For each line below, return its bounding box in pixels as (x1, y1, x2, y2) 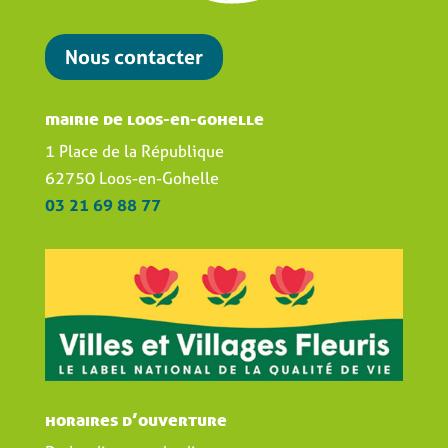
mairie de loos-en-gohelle (44, 106, 264, 130)
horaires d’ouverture (44, 408, 227, 432)
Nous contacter (64, 42, 203, 70)
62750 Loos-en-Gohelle (44, 166, 219, 189)
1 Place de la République (44, 139, 224, 162)
